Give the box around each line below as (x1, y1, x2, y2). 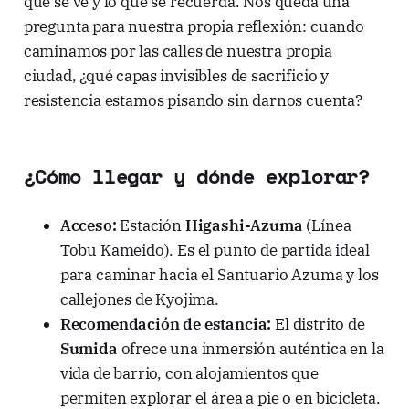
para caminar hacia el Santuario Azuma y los (59, 264, 379, 285)
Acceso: (59, 215, 117, 236)
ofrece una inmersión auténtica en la (117, 338, 384, 359)
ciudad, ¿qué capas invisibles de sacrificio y (23, 65, 330, 86)
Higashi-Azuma (184, 215, 303, 236)
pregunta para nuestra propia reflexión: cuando (23, 16, 364, 37)
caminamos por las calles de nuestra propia (23, 40, 332, 61)
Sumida (59, 338, 118, 359)
